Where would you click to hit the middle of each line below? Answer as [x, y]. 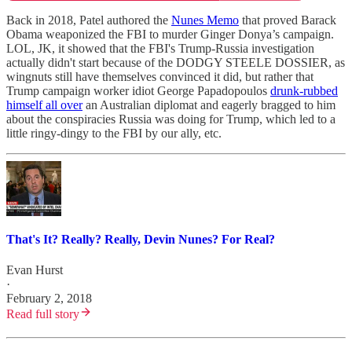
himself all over [44, 104]
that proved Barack [288, 20]
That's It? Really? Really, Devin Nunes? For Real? [141, 239]
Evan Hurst [35, 270]
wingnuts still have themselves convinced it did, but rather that [160, 76]
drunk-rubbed [304, 90]
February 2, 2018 [49, 299]
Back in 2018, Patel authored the [89, 20]
